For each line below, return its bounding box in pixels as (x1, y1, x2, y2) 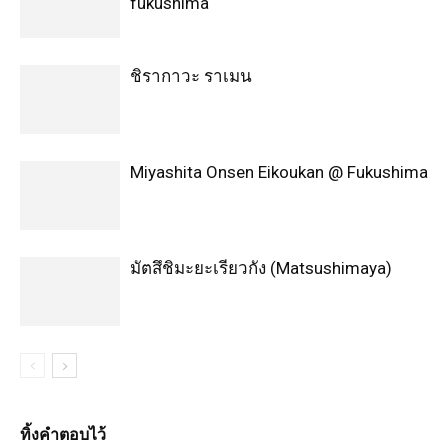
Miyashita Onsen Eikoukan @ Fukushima (130, 161, 428, 182)
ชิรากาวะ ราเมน (130, 65, 252, 86)
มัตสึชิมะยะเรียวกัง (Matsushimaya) (130, 257, 392, 278)
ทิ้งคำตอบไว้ (20, 424, 106, 444)
